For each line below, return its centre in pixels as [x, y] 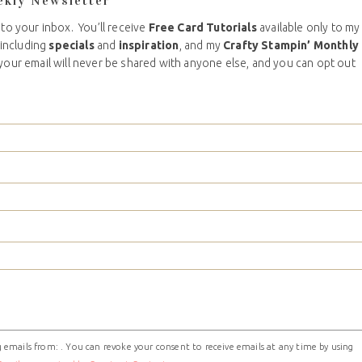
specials [72, 46]
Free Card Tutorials [202, 28]
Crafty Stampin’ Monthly [291, 46]
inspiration [149, 46]
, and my [201, 46]
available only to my [308, 28]
